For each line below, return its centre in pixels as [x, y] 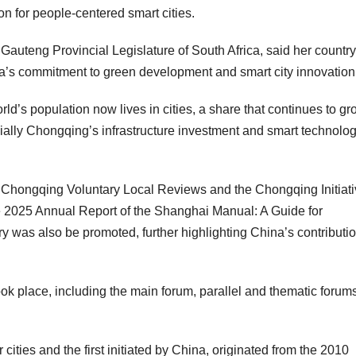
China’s [272, 233]
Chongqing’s [62, 131]
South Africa [226, 51]
